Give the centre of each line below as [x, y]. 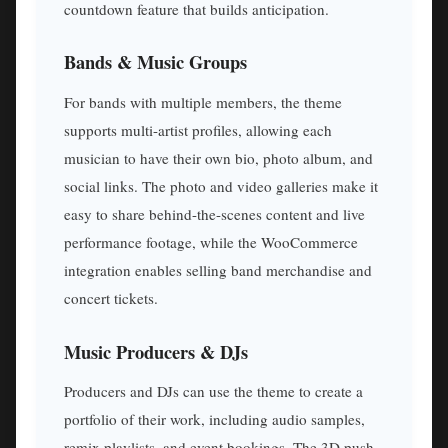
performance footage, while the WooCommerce [211, 241]
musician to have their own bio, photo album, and [218, 157]
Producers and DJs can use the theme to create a [213, 391]
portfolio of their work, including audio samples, [214, 419]
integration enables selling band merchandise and [218, 269]
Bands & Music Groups [155, 62]
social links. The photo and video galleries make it [221, 185]
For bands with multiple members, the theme [203, 101]
